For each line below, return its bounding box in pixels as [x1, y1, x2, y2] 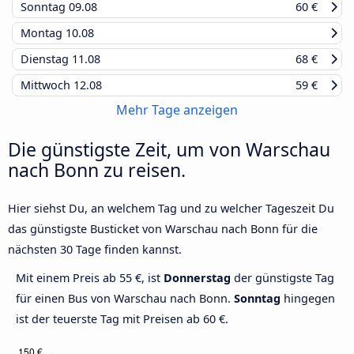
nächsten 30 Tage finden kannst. [8, 242, 182, 258]
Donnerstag [164, 270, 231, 286]
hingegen [281, 291, 335, 307]
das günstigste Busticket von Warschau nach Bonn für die [8, 221, 318, 237]
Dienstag [21, 51, 72, 67]
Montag [21, 25, 66, 41]
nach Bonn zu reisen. [8, 157, 186, 183]
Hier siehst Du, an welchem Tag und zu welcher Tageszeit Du [8, 201, 334, 217]
